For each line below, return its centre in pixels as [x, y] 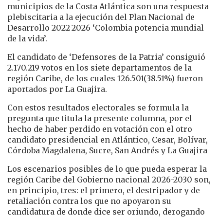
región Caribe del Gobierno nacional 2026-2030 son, [109, 179]
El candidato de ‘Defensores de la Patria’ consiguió [106, 57]
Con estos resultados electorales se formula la [98, 107]
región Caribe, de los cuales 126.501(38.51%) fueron [105, 78]
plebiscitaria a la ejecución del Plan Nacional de [101, 17]
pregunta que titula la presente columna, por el [100, 118]
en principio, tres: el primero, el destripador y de [104, 190]
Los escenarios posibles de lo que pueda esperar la [107, 169]
